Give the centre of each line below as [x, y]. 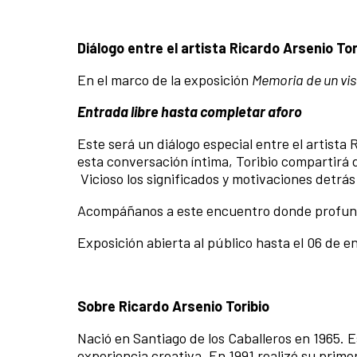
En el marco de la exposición [165, 80]
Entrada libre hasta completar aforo [191, 112]
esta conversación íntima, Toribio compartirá [215, 161]
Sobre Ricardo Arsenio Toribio [173, 306]
